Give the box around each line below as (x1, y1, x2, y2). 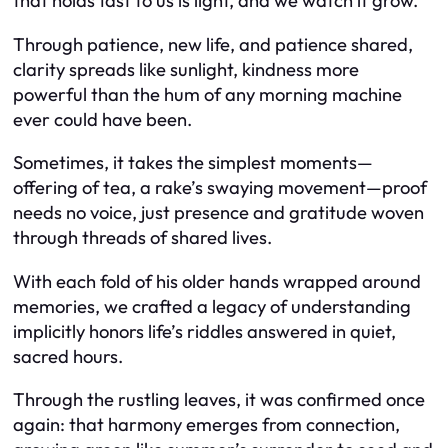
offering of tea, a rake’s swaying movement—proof (13, 176, 427, 200)
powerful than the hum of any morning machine (13, 82, 402, 106)
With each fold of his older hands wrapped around (13, 269, 421, 293)
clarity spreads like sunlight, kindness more (13, 57, 359, 81)
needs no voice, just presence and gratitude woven (13, 201, 424, 225)
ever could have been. (13, 107, 192, 131)
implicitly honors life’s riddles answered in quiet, (13, 319, 396, 343)
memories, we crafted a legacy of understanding (13, 294, 411, 318)
